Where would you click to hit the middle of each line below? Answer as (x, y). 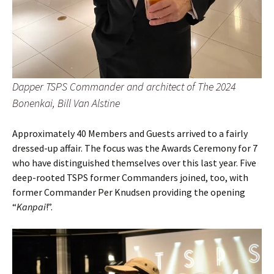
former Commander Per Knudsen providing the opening (129, 192)
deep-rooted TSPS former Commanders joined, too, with (130, 177)
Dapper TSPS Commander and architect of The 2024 (124, 86)
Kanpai (31, 206)
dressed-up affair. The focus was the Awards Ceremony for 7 (135, 148)
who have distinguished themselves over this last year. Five (134, 162)
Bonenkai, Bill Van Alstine (66, 103)
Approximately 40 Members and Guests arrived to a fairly (130, 133)
